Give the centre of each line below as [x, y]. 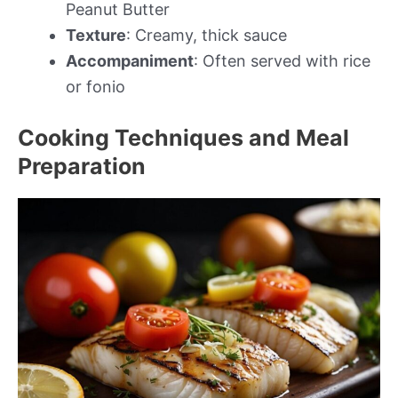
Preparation [82, 166]
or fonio [96, 86]
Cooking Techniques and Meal [183, 137]
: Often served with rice [282, 60]
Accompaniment [130, 60]
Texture [96, 35]
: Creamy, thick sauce [207, 35]
